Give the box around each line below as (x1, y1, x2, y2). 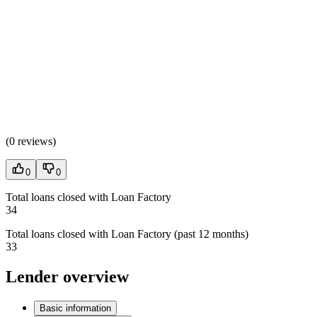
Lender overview (6, 267, 129, 286)
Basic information (40, 302, 111, 313)
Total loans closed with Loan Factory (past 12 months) (6, 228, 248, 241)
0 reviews (9, 135, 52, 148)
